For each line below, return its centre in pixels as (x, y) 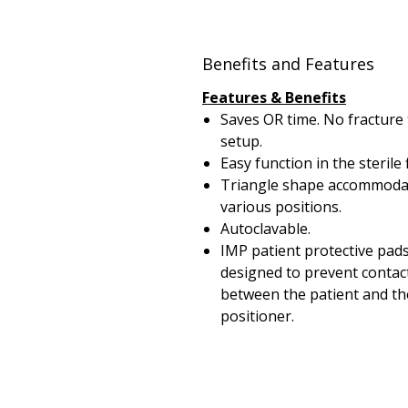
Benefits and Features (288, 64)
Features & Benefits (274, 98)
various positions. (281, 207)
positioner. (257, 316)
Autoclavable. (265, 229)
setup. (241, 142)
